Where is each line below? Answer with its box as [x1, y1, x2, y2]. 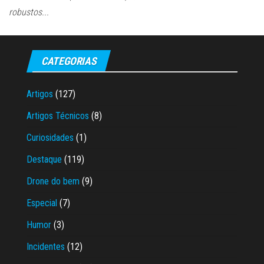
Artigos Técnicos [27, 110, 89, 121]
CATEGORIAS [41, 54, 97, 67]
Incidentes [27, 240, 65, 252]
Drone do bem [27, 175, 80, 187]
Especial [27, 197, 57, 209]
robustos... [9, 6, 49, 18]
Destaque [27, 153, 62, 165]
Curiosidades [27, 131, 74, 143]
